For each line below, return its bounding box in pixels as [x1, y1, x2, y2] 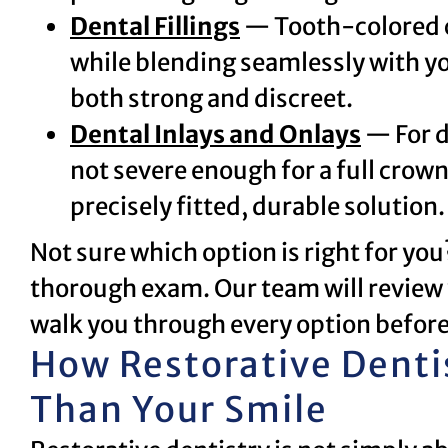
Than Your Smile [30, 387, 328, 432]
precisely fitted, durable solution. [70, 190, 445, 222]
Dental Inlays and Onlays [70, 118, 361, 150]
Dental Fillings [70, 10, 240, 42]
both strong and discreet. [70, 82, 353, 114]
